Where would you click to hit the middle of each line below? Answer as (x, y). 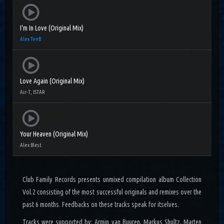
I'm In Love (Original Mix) (52, 28)
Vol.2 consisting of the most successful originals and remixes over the (112, 192)
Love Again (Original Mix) (52, 81)
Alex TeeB (30, 39)
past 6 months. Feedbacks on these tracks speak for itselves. (101, 205)
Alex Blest (31, 145)
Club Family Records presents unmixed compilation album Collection (112, 180)
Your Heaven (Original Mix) (54, 134)
